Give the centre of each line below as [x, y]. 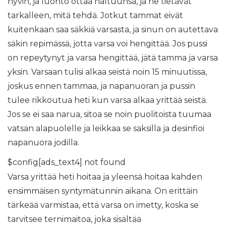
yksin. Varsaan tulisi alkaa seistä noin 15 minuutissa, [107, 72]
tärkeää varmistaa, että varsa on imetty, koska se [103, 205]
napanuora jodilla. [43, 143]
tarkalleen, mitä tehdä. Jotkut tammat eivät [95, 15]
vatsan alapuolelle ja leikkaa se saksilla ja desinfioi [106, 128]
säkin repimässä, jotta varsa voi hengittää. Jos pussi [107, 44]
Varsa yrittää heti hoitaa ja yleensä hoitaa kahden [105, 177]
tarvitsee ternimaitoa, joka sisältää [74, 219]
